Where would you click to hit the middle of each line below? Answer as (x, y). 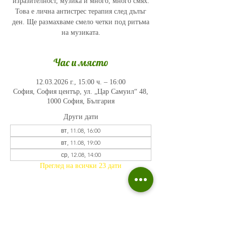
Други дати (81, 117)
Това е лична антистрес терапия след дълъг (81, 11)
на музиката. (81, 33)
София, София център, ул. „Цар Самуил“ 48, (81, 92)
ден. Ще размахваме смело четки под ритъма (81, 22)
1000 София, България (81, 101)
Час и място (81, 62)
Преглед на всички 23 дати (81, 166)
